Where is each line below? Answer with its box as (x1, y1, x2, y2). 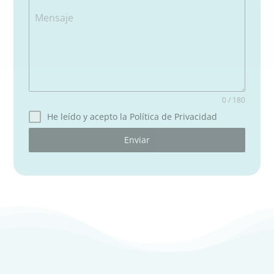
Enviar (124, 134, 150, 146)
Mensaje (35, 11, 74, 24)
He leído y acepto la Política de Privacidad (47, 111, 218, 122)
